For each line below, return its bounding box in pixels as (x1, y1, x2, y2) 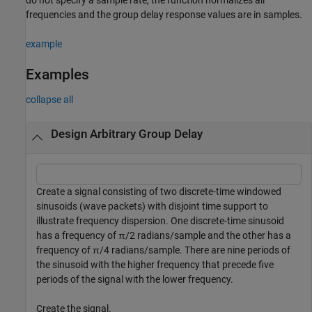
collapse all (26, 94, 73, 105)
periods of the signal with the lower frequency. (36, 274, 233, 286)
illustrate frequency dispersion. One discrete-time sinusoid (36, 215, 284, 227)
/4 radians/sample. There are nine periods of (100, 244, 290, 256)
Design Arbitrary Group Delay (50, 127, 203, 141)
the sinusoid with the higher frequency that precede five (36, 259, 274, 271)
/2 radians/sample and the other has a (125, 230, 291, 242)
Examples (26, 65, 89, 83)
